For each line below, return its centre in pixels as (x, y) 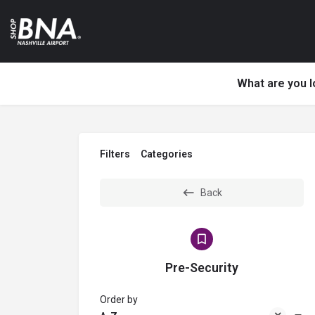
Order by (119, 300)
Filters (115, 154)
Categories (167, 154)
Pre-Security (202, 268)
